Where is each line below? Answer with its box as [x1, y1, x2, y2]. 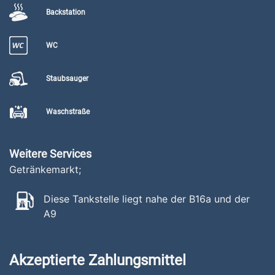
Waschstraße [46, 107, 90, 116]
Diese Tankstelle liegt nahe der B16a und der [44, 193, 250, 205]
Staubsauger [46, 74, 88, 83]
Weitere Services [9, 147, 91, 160]
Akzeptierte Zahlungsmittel [9, 252, 186, 269]
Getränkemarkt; [9, 163, 81, 176]
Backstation [46, 8, 85, 17]
